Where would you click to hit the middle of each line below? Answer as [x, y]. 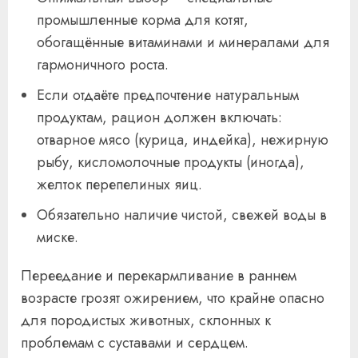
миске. [58, 237]
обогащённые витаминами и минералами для [183, 42]
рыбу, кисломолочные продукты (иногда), [171, 162]
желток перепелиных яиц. [119, 184]
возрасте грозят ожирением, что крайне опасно [173, 298]
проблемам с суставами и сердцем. [135, 342]
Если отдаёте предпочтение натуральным [168, 95]
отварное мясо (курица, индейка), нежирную [183, 139]
